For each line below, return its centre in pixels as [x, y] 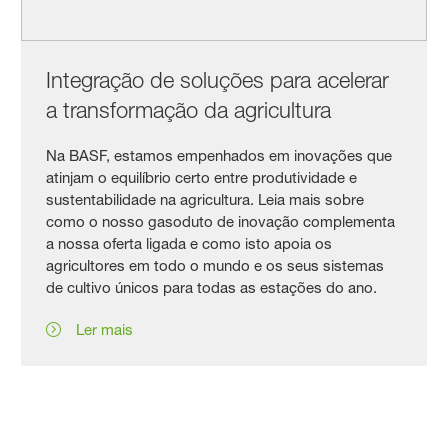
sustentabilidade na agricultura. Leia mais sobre [205, 199]
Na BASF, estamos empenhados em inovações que [219, 155]
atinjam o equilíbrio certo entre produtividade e [202, 177]
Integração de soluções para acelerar [218, 79]
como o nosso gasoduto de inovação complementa [221, 221]
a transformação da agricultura [189, 109]
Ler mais [105, 329]
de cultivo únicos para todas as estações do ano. [212, 287]
